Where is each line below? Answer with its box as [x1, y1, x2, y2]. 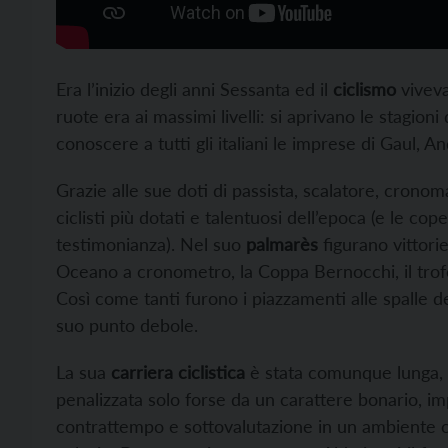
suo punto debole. [56, 314, 198, 337]
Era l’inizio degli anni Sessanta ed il [56, 78, 333, 101]
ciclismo [333, 78, 396, 101]
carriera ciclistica [111, 361, 245, 384]
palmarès [246, 233, 318, 256]
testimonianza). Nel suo [56, 233, 246, 256]
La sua [56, 361, 111, 384]
